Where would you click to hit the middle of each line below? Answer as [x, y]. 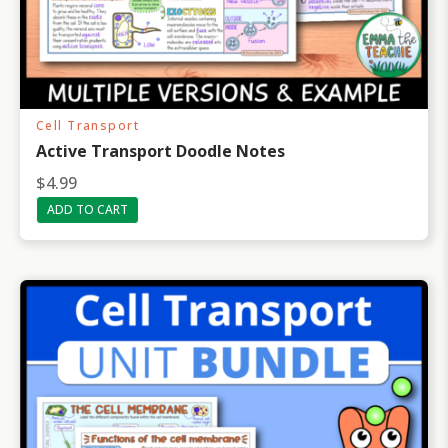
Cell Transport [88, 126]
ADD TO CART [87, 210]
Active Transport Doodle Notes [160, 151]
